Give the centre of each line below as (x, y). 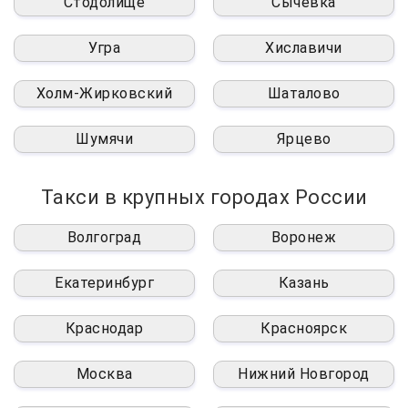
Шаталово (304, 94)
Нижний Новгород (304, 374)
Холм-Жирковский (104, 94)
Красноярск (304, 329)
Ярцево (304, 139)
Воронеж (304, 238)
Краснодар (104, 329)
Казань (304, 283)
